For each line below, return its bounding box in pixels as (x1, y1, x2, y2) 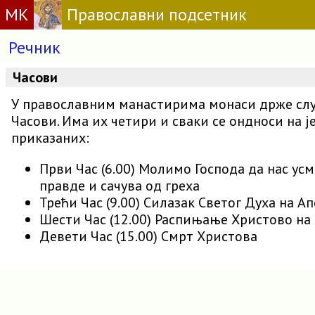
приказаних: (11, 129, 89, 147)
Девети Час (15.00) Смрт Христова (39, 227, 257, 245)
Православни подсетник (66, 4, 247, 25)
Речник (8, 37, 60, 58)
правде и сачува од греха (39, 176, 200, 195)
